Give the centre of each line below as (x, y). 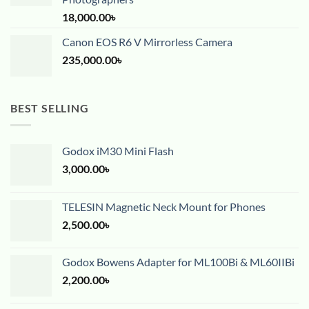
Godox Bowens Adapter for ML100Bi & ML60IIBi (178, 261)
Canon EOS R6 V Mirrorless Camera (147, 42)
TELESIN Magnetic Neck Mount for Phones (164, 206)
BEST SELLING (50, 108)
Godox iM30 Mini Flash (118, 150)
